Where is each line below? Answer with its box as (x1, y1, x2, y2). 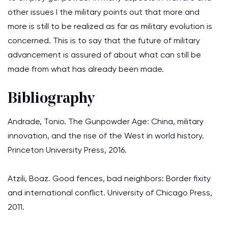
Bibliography (8, 91, 95, 107)
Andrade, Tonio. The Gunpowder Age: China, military (8, 117, 204, 126)
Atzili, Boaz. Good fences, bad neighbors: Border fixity (8, 174, 211, 183)
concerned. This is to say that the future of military (8, 36, 200, 45)
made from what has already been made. (8, 64, 164, 74)
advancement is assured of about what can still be (8, 50, 201, 60)
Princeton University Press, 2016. (8, 145, 127, 155)
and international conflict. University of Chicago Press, (8, 188, 212, 197)
